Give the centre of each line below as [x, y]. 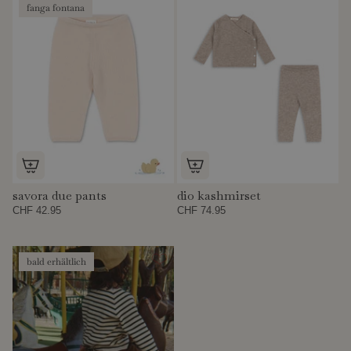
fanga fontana [56, 8]
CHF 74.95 [202, 210]
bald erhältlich [56, 261]
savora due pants [60, 195]
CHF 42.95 [37, 210]
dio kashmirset [219, 195]
